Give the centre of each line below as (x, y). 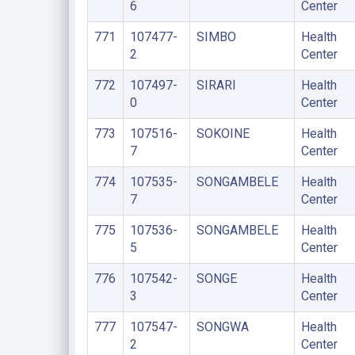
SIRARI (216, 85)
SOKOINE (223, 133)
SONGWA (222, 326)
